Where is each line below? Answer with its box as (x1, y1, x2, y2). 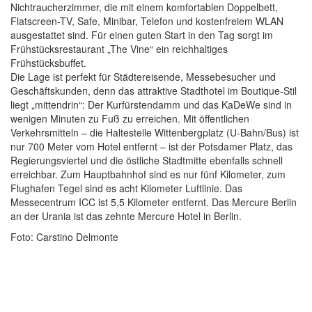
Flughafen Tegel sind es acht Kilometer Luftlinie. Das (10, 180, 242, 195)
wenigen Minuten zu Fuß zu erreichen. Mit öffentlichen (10, 111, 249, 125)
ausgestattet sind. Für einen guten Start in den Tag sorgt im (10, 27, 273, 42)
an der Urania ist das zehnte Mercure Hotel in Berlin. (10, 208, 242, 223)
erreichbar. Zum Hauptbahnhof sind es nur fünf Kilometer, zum (10, 166, 286, 181)
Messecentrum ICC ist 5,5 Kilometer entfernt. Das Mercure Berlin (10, 194, 297, 209)
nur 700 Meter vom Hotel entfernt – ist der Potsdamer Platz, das (10, 139, 292, 153)
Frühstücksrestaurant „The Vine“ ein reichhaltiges (10, 41, 228, 56)
